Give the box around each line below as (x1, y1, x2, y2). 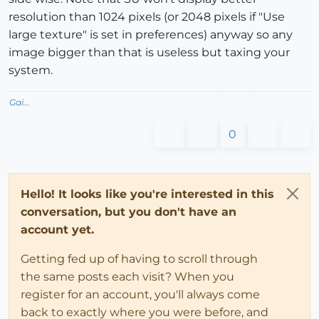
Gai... (9, 96, 30, 108)
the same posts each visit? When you (21, 269, 234, 283)
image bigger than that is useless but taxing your (9, 45, 290, 59)
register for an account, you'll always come (21, 287, 260, 301)
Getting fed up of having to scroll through (21, 251, 258, 266)
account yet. (21, 222, 94, 236)
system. (9, 63, 53, 77)
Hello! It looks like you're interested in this (21, 187, 274, 201)
